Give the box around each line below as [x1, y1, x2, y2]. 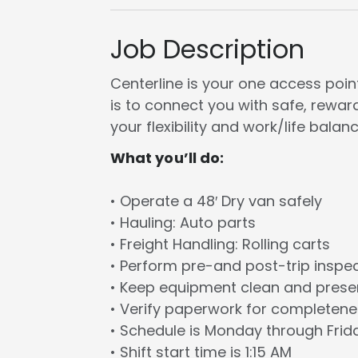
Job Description [109, 31, 304, 68]
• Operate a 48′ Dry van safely [109, 191, 322, 212]
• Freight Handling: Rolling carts [109, 234, 330, 255]
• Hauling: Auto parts [109, 213, 256, 233]
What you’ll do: [109, 148, 225, 169]
